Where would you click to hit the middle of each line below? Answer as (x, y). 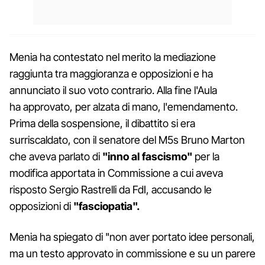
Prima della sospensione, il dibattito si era (102, 123)
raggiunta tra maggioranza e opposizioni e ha (111, 73)
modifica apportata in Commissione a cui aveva (116, 173)
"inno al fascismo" (147, 156)
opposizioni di (41, 206)
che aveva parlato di (56, 156)
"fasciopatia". (106, 206)
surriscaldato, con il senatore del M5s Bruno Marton (127, 140)
